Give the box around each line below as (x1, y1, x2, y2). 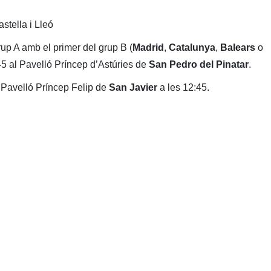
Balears (220, 42, 255, 53)
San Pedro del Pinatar (148, 59, 249, 70)
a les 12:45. (159, 82, 209, 93)
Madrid (132, 42, 164, 53)
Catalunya (168, 42, 215, 53)
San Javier (108, 82, 160, 93)
